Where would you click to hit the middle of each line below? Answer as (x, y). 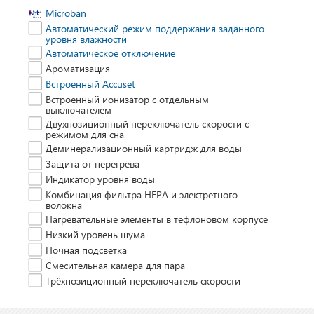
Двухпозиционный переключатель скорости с (147, 124)
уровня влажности (86, 39)
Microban (66, 13)
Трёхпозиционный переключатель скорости (143, 281)
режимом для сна (85, 134)
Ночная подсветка (86, 250)
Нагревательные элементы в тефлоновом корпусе (157, 219)
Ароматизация (78, 68)
